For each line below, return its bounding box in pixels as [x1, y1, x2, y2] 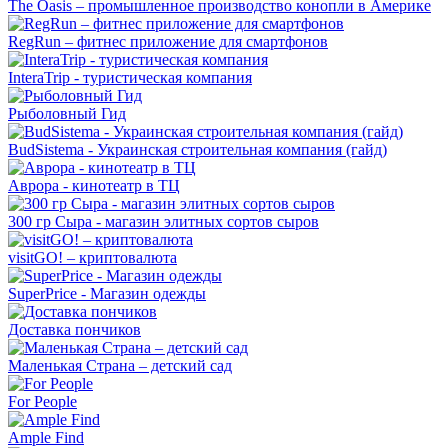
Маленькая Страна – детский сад [8, 357, 232, 375]
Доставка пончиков [8, 321, 141, 339]
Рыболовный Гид [8, 105, 126, 123]
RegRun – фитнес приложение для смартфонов [8, 33, 328, 51]
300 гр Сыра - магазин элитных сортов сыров [8, 213, 319, 231]
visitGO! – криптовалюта [8, 249, 177, 267]
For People [8, 393, 77, 411]
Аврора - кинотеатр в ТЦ [8, 177, 180, 195]
